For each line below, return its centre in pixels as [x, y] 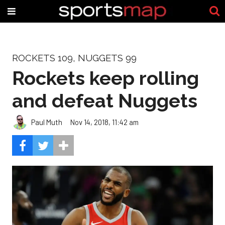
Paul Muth [47, 122]
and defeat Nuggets [105, 100]
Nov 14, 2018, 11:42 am [104, 122]
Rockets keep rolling [105, 78]
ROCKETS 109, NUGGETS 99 [74, 58]
